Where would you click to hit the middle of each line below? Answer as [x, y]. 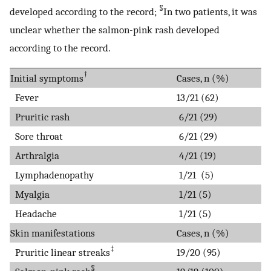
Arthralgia [35, 155]
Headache [34, 213]
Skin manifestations [53, 233]
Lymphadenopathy [52, 175]
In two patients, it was [210, 12]
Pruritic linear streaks [60, 252]
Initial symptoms [47, 78]
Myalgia [30, 194]
